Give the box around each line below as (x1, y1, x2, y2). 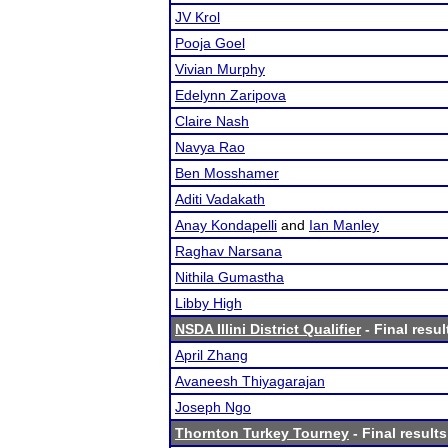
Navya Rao (175, 139, 245, 155)
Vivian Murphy (175, 61, 265, 77)
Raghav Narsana (175, 243, 282, 259)
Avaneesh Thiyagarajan (175, 373, 325, 389)
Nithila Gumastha (175, 269, 284, 285)
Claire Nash (175, 113, 249, 129)
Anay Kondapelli (175, 217, 277, 233)
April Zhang (175, 347, 248, 363)
